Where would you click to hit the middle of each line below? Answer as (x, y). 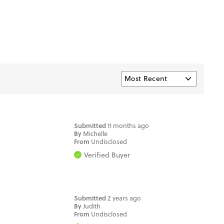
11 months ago (128, 125)
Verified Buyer (107, 155)
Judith (92, 206)
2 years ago (124, 198)
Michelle (95, 133)
